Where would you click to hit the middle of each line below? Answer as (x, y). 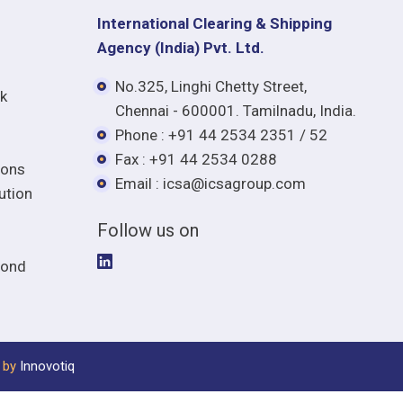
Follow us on (148, 230)
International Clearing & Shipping (215, 23)
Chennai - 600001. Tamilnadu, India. (236, 110)
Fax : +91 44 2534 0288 (196, 159)
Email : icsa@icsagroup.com (210, 183)
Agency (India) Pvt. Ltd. (181, 47)
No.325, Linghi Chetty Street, (213, 86)
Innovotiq (47, 366)
